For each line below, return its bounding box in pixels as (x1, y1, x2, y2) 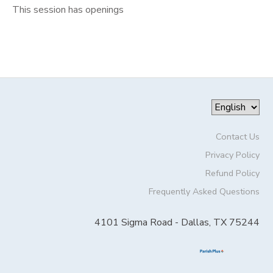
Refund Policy (205, 167, 260, 180)
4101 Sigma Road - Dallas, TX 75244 (94, 216, 260, 230)
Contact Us (215, 130, 260, 143)
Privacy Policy (205, 149, 260, 161)
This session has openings (12, 3, 124, 17)
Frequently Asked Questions (148, 185, 260, 198)
